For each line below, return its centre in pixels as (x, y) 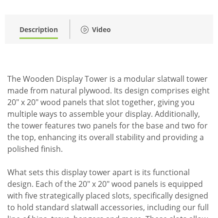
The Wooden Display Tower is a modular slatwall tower (108, 79)
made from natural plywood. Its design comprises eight (109, 91)
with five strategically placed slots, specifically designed (108, 196)
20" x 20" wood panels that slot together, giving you (101, 102)
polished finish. (35, 149)
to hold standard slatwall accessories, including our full (108, 208)
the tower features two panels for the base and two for (108, 126)
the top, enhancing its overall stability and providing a (106, 137)
